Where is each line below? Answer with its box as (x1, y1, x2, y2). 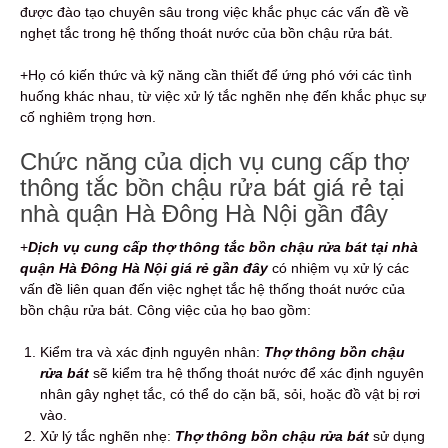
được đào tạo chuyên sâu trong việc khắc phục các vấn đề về (20, 4, 409, 21)
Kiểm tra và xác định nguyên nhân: (40, 344, 264, 361)
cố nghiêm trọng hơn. (20, 109, 156, 126)
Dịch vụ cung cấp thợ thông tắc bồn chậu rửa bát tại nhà (28, 239, 418, 256)
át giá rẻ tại (286, 174, 404, 202)
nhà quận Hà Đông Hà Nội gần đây (20, 200, 388, 228)
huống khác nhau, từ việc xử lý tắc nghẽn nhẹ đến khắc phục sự (20, 88, 426, 105)
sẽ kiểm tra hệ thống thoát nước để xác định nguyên (89, 365, 424, 382)
